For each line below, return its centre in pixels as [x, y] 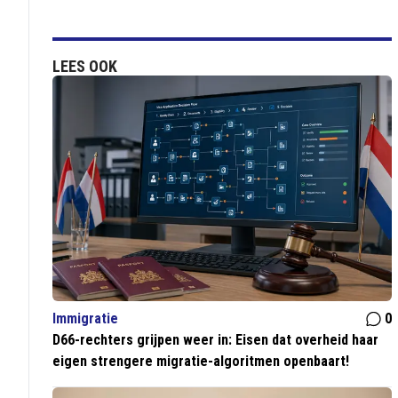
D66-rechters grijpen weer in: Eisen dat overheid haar [216, 340]
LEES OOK [85, 66]
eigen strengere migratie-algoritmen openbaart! [201, 362]
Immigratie [86, 319]
